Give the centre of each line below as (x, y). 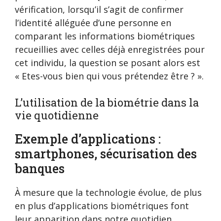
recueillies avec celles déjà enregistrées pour (110, 50)
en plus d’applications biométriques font (102, 206)
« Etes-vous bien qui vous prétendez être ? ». (109, 76)
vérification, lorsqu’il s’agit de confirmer (99, 10)
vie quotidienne (57, 115)
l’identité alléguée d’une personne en (93, 23)
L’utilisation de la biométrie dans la (107, 103)
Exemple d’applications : (88, 139)
